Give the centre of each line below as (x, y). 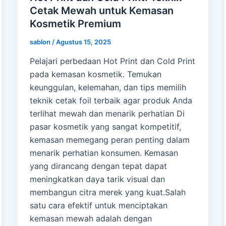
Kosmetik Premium (75, 24)
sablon (41, 42)
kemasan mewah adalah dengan (91, 218)
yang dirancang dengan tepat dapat (98, 166)
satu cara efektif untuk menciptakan (98, 205)
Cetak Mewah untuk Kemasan (101, 11)
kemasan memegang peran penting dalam (109, 139)
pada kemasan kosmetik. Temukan (95, 74)
